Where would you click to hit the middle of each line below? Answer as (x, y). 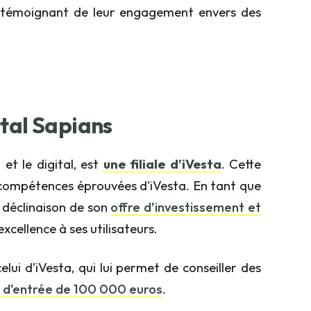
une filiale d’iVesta (162, 164)
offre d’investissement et (186, 207)
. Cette (241, 164)
